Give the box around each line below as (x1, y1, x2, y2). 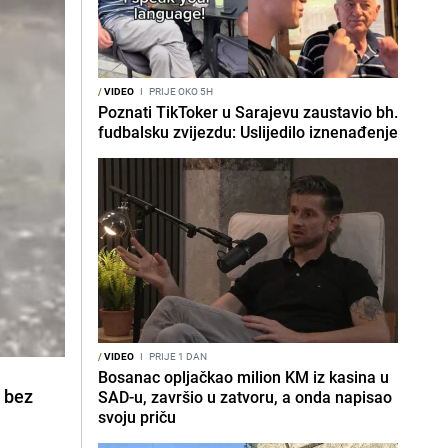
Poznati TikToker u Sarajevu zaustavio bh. (98, 101, 398, 123)
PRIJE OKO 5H (147, 84, 213, 98)
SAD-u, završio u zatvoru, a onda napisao (98, 386, 392, 408)
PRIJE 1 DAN (147, 349, 207, 363)
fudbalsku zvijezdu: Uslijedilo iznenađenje (98, 121, 398, 143)
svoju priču (98, 406, 176, 428)
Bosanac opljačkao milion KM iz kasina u (98, 366, 389, 388)
